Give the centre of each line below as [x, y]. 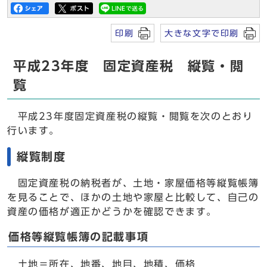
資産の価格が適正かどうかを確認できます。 [112, 212]
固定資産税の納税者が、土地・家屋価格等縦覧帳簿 [133, 183]
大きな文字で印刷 [202, 33]
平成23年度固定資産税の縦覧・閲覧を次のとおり [130, 116]
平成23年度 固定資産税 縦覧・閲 [129, 66]
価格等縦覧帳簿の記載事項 [79, 237]
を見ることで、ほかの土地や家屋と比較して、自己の [133, 197]
